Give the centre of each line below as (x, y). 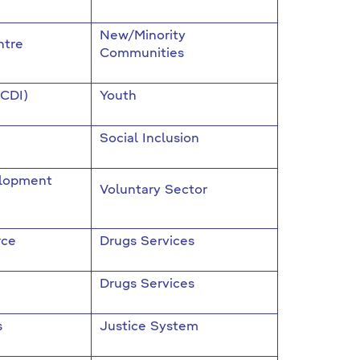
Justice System (149, 327)
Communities (141, 54)
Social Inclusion (149, 139)
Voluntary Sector (153, 190)
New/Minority (142, 36)
